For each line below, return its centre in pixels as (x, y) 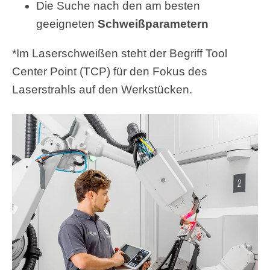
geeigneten (67, 24)
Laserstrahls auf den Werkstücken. (102, 89)
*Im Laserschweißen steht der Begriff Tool (120, 53)
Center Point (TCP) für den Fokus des (110, 71)
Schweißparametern (153, 24)
